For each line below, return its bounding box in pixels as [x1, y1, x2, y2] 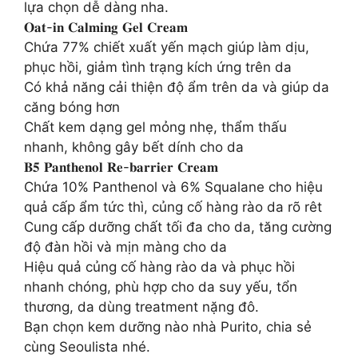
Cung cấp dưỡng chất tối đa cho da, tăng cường [24, 218, 332, 235]
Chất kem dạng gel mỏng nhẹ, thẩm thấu [24, 118, 287, 135]
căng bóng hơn [24, 98, 120, 115]
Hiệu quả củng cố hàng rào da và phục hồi [24, 258, 295, 275]
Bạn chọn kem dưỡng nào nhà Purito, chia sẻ [24, 318, 312, 335]
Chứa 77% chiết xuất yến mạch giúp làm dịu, [24, 38, 309, 55]
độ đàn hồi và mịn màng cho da [24, 238, 227, 255]
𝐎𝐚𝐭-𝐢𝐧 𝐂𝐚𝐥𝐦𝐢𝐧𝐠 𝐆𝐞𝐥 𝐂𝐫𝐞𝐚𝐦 [24, 18, 188, 35]
